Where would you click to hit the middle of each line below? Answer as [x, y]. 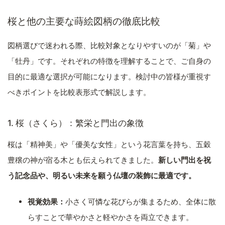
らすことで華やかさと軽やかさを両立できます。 [110, 217]
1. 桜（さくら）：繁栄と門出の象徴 [76, 123]
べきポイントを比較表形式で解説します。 [79, 92]
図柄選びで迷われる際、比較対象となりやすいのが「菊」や [109, 46]
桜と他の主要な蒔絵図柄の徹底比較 [84, 22]
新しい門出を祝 [185, 160]
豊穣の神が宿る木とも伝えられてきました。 [83, 160]
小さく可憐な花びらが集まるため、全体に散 [141, 202]
